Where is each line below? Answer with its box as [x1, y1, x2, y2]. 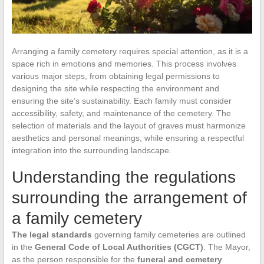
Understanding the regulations [11, 167, 236, 186]
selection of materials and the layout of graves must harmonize [11, 120, 246, 130]
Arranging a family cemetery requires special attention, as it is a [11, 46, 248, 56]
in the [11, 242, 35, 252]
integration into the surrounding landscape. [11, 145, 171, 155]
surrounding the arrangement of [11, 188, 247, 207]
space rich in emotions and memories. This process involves [11, 58, 236, 68]
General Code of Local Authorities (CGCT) [34, 242, 203, 252]
